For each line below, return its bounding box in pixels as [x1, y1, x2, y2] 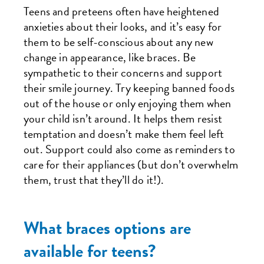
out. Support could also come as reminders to [24, 140, 235, 158]
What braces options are [24, 215, 191, 241]
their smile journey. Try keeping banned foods [24, 79, 235, 97]
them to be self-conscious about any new [24, 33, 213, 51]
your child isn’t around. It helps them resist [24, 110, 223, 127]
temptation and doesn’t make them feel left [24, 125, 225, 143]
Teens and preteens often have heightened [24, 2, 220, 20]
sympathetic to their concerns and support [24, 64, 223, 81]
